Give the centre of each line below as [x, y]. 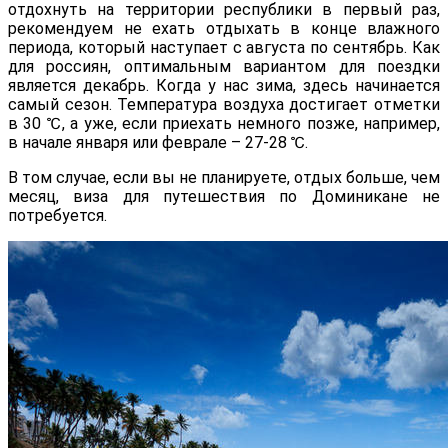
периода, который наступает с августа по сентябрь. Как [224, 48]
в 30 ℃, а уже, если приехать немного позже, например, [224, 124]
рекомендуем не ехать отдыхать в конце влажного [224, 29]
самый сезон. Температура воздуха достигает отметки [224, 105]
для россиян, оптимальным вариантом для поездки [224, 67]
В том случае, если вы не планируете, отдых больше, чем [224, 178]
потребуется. [57, 216]
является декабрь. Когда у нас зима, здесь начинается [224, 86]
